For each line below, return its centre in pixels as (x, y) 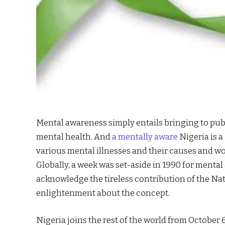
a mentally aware (144, 137)
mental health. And (73, 137)
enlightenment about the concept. (103, 193)
